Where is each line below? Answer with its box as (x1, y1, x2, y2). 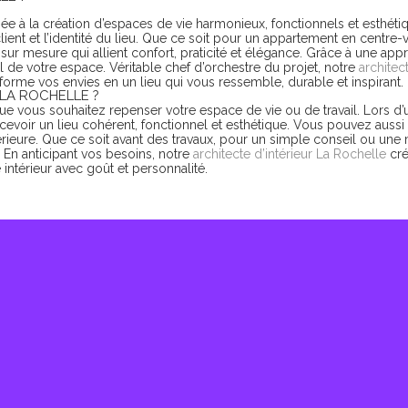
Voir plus (178, 380, 230, 395)
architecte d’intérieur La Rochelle (193, 147, 386, 161)
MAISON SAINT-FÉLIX (138, 323, 270, 341)
